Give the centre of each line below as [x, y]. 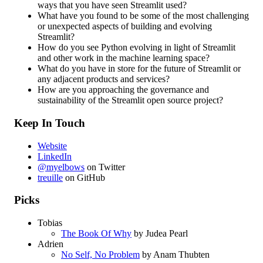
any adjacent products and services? [104, 79]
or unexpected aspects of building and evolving [125, 26]
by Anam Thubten [175, 254]
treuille [50, 177]
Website [52, 146]
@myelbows [61, 167]
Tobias [50, 223]
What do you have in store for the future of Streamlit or [139, 69]
